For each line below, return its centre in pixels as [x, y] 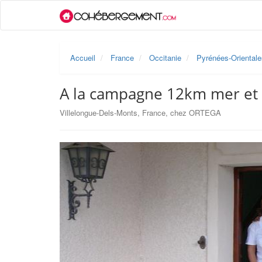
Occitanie [165, 58]
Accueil [83, 58]
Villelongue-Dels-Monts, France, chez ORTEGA [140, 113]
